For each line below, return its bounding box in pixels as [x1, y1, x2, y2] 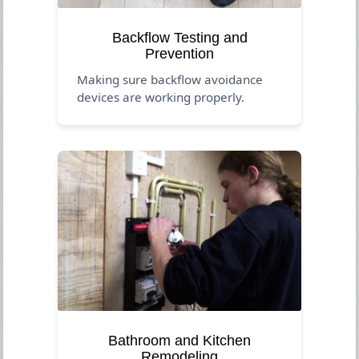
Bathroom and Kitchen [108, 332, 251, 349]
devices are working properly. [77, 88, 245, 105]
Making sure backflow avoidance [77, 71, 264, 87]
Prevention [145, 45, 214, 62]
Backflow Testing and [111, 29, 248, 46]
